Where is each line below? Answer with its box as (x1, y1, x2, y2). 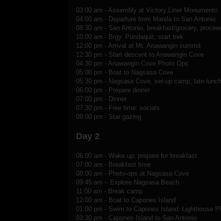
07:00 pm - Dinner (76, 95, 127, 103)
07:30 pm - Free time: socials (76, 104, 160, 111)
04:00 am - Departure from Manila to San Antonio (76, 15, 216, 23)
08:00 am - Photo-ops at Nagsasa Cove (76, 169, 189, 177)
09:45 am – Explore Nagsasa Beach (76, 178, 179, 186)
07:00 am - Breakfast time (76, 160, 150, 168)
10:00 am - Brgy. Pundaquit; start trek (76, 33, 184, 40)
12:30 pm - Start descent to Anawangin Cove (76, 50, 204, 58)
